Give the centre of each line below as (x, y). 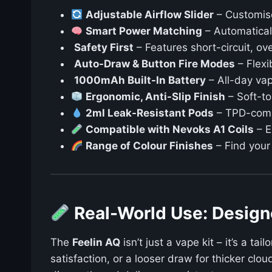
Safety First (104, 48)
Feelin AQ (96, 243)
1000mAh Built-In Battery (140, 80)
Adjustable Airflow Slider (150, 15)
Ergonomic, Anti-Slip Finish (156, 97)
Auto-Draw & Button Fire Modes (155, 64)
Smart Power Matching (144, 31)
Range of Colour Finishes (150, 146)
